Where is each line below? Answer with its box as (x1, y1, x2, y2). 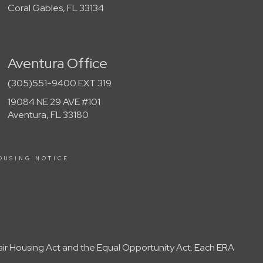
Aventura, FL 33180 (8, 108, 89, 121)
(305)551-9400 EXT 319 (8, 76, 112, 89)
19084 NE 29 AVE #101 (8, 95, 101, 108)
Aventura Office (8, 53, 108, 72)
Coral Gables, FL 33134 (8, 1, 104, 14)
